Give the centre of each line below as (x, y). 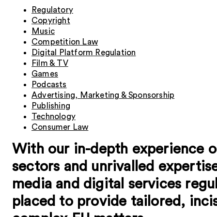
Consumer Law (60, 127)
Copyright (51, 21)
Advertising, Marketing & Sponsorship (103, 95)
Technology (54, 116)
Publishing (51, 106)
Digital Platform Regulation (84, 53)
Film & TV (50, 63)
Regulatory (52, 10)
